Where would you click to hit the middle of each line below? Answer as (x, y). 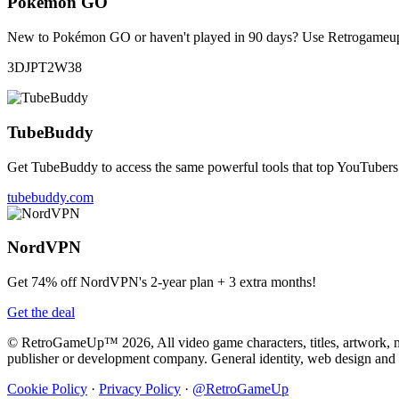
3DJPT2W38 (45, 68)
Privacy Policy (140, 389)
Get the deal (41, 312)
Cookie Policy (47, 389)
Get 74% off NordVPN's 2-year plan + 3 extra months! (162, 282)
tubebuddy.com (50, 197)
